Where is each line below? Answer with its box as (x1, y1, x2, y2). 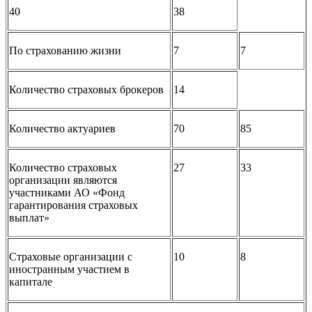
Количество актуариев (9, 122, 116, 134)
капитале (9, 275, 52, 288)
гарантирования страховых (9, 198, 138, 211)
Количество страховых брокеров (9, 83, 164, 95)
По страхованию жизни (9, 44, 121, 56)
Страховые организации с (9, 250, 132, 263)
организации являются (9, 173, 117, 186)
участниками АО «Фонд (9, 186, 125, 198)
